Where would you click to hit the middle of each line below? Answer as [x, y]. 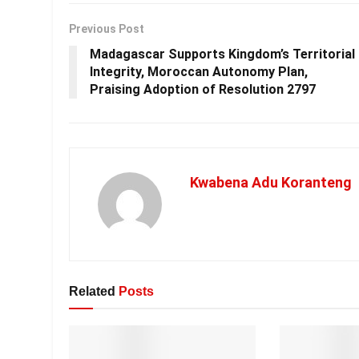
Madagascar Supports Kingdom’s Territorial [222, 54]
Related [92, 292]
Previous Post [107, 29]
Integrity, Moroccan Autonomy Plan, [199, 72]
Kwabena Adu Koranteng [271, 183]
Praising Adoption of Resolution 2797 [203, 90]
